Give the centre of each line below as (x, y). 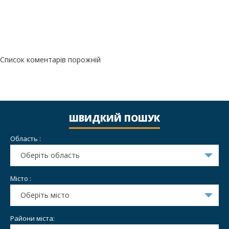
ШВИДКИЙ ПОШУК (114, 118)
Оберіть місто (45, 195)
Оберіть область (50, 155)
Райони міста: (32, 219)
